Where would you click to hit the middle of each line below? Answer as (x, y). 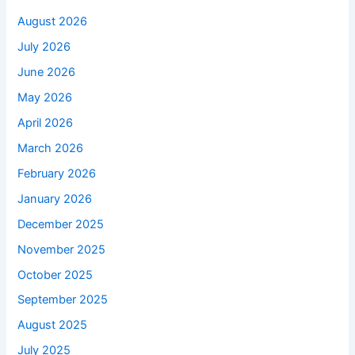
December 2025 (61, 224)
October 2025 (55, 275)
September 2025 (63, 300)
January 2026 (55, 198)
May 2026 (45, 97)
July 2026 (44, 47)
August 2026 (53, 22)
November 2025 (62, 249)
